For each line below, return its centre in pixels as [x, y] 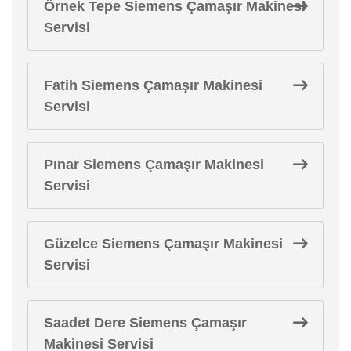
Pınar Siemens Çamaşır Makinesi [154, 164]
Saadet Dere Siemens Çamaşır [145, 322]
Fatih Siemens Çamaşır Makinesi [153, 85]
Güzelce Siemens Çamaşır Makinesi [163, 243]
